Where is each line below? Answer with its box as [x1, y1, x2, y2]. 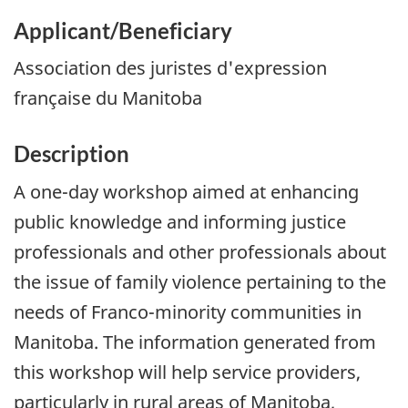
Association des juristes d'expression [14, 56, 327, 81]
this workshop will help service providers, [14, 359, 361, 384]
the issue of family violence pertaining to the [14, 269, 386, 294]
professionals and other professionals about [14, 239, 386, 264]
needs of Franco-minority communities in [14, 299, 362, 324]
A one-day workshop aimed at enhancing [14, 178, 359, 204]
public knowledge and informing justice [14, 209, 346, 234]
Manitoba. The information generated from [14, 329, 376, 354]
